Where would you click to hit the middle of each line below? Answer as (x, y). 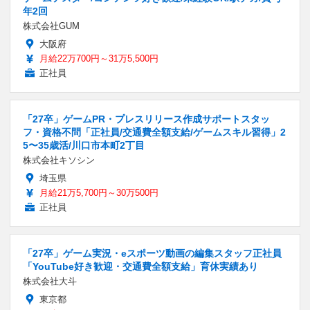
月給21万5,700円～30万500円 (99, 192)
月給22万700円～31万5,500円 (99, 58)
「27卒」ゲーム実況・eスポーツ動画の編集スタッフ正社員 (152, 253)
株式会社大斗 (50, 281)
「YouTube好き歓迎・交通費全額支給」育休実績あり (140, 266)
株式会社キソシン (59, 160)
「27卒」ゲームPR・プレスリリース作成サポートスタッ (146, 119)
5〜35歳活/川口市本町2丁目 (84, 145)
